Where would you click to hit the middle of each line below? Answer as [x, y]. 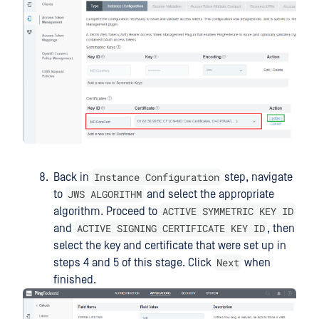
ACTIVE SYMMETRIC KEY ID [228, 211]
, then [281, 229]
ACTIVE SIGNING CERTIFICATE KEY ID [171, 229]
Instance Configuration [157, 177]
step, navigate [257, 178]
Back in [73, 178]
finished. [75, 280]
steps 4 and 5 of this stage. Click [134, 263]
